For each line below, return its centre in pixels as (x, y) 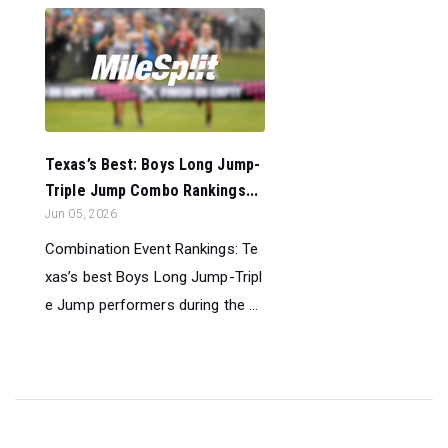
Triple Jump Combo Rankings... (151, 190)
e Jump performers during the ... (152, 304)
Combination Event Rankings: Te (152, 248)
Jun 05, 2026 (81, 213)
